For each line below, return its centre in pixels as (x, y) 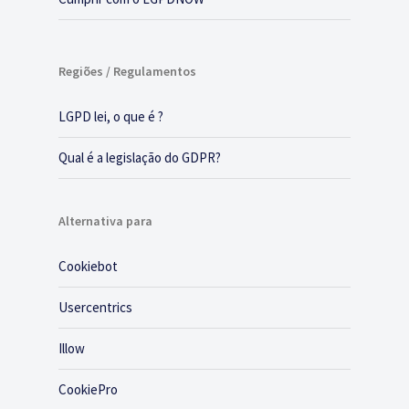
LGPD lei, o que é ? (111, 117)
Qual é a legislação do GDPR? (140, 158)
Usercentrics (95, 308)
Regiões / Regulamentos (127, 72)
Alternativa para (105, 221)
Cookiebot (88, 267)
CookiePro (88, 390)
